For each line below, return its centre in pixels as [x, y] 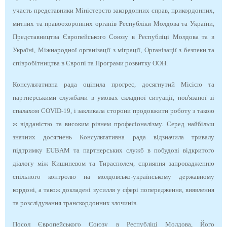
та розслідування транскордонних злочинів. [75, 203]
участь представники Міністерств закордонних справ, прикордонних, [113, 10]
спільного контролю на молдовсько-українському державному [113, 176]
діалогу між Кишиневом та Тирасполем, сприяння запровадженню [113, 163]
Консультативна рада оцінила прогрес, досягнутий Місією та [113, 84]
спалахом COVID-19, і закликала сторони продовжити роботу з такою [113, 110]
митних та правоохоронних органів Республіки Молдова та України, [113, 23]
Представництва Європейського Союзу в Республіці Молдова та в [113, 36]
